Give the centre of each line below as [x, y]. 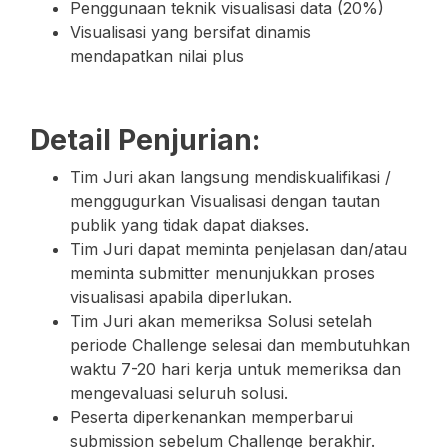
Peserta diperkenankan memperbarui [211, 417]
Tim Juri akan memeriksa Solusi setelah [221, 321]
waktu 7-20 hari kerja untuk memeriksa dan [235, 369]
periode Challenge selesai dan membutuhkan [240, 345]
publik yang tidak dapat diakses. [192, 225]
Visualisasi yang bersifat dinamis [190, 32]
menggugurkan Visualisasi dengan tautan [225, 201]
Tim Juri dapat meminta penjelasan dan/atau [238, 249]
